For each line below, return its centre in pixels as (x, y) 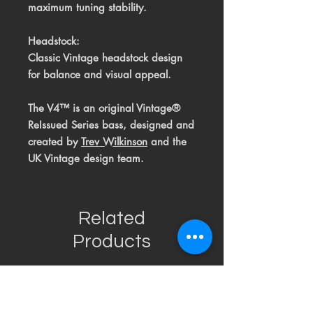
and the (167, 142)
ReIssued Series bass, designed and (111, 125)
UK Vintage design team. (86, 159)
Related (112, 219)
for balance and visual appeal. (100, 75)
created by (54, 142)
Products (112, 242)
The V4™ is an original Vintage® (104, 108)
